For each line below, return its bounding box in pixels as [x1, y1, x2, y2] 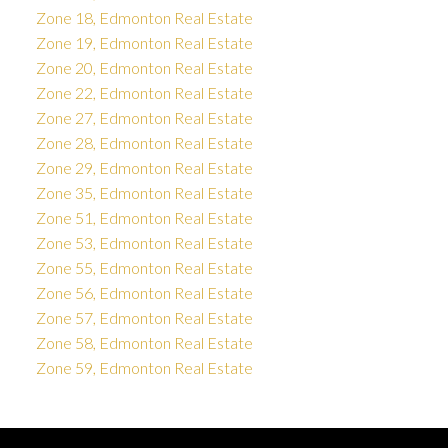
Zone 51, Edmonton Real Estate [35, 208, 253, 228]
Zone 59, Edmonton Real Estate [35, 358, 253, 378]
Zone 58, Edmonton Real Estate [35, 333, 253, 353]
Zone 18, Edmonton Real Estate [35, 8, 253, 28]
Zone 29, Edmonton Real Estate [35, 158, 253, 178]
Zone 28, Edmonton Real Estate [35, 133, 253, 153]
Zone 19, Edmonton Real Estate [35, 33, 253, 53]
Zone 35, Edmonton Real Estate [35, 183, 253, 203]
